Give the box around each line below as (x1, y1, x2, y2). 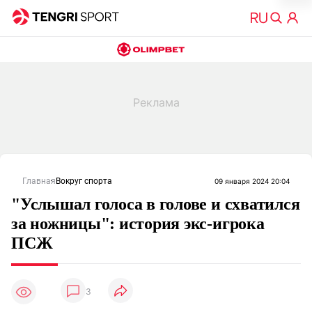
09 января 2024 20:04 (214, 177, 290, 185)
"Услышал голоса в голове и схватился (11, 195, 300, 213)
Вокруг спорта (56, 176, 112, 186)
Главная (22, 176, 56, 186)
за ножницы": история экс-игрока (11, 214, 265, 233)
